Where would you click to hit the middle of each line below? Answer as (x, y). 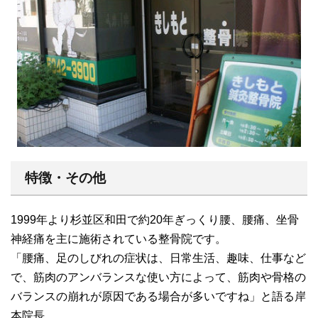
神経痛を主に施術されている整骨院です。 (119, 238)
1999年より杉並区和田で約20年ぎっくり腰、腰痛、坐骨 (155, 219)
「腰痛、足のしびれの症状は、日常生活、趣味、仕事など (158, 258)
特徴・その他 (65, 177)
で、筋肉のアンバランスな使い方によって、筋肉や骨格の (158, 277)
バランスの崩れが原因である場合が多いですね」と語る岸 (158, 296)
